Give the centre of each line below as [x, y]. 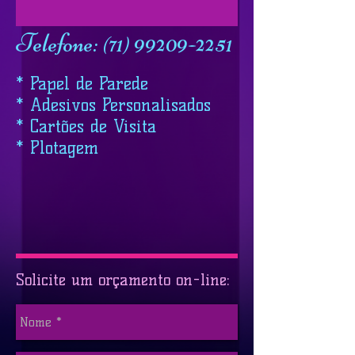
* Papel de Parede [82, 84]
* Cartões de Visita [86, 126]
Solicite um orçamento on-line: [123, 280]
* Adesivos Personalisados [113, 105]
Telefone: [57, 43]
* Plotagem [57, 148]
